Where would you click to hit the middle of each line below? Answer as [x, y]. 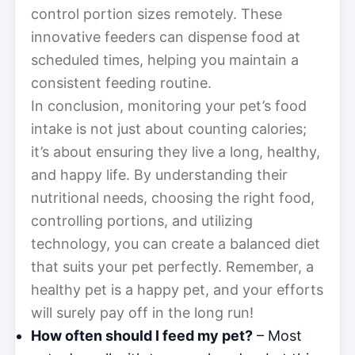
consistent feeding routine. [121, 82]
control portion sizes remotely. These [157, 13]
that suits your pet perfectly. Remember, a [172, 266]
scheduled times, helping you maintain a [165, 59]
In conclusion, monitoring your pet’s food [169, 105]
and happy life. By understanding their [159, 174]
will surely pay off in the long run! [142, 312]
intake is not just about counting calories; [169, 128]
